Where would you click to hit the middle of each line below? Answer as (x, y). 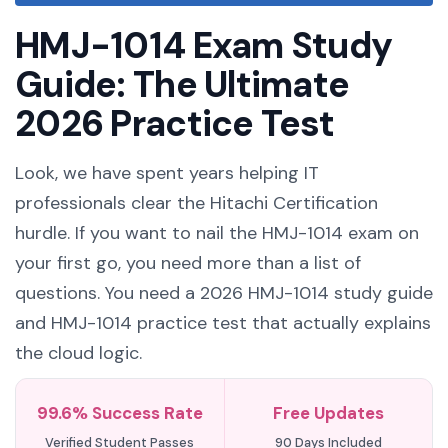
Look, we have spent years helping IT (167, 173)
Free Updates (328, 413)
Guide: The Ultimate (182, 84)
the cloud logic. (78, 353)
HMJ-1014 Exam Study (204, 45)
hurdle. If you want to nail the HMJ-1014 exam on (217, 233)
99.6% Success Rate (119, 413)
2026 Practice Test (175, 123)
